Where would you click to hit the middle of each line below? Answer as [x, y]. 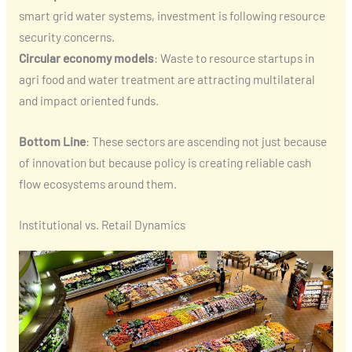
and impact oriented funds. [88, 101]
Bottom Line [52, 141]
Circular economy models [86, 58]
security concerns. [66, 37]
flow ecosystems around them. [97, 183]
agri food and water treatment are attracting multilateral [167, 79]
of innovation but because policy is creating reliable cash [165, 162]
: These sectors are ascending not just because [206, 141]
